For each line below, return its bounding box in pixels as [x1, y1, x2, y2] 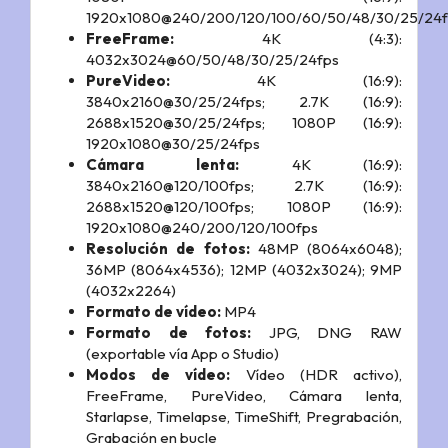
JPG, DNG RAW [251, 322, 403, 342]
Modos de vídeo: [86, 364, 231, 384]
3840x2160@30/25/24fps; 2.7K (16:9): [86, 91, 402, 111]
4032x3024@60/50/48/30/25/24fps [86, 49, 339, 69]
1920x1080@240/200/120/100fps [86, 217, 318, 237]
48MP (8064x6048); [249, 238, 402, 258]
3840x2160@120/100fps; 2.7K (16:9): [86, 175, 402, 195]
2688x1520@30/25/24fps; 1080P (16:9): [86, 112, 402, 132]
